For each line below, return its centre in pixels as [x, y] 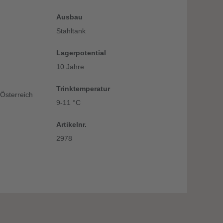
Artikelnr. [71, 124]
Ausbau [69, 17]
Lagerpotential [81, 53]
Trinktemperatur [83, 89]
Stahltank [71, 31]
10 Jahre [70, 67]
